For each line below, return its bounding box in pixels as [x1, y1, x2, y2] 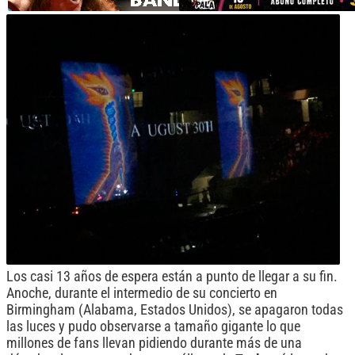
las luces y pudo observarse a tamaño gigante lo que [6, 318, 300, 334]
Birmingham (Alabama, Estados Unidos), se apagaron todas [6, 301, 343, 318]
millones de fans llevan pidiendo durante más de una [6, 334, 302, 351]
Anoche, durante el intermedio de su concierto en [6, 284, 277, 301]
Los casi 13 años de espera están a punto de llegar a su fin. [6, 268, 338, 284]
